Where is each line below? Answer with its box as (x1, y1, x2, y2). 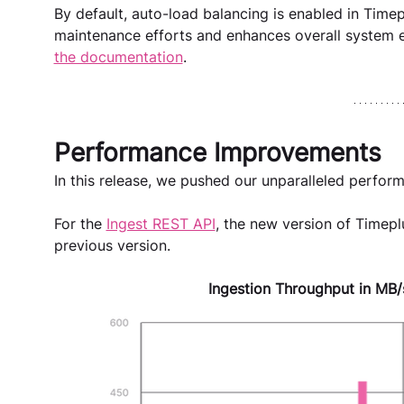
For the (53, 214, 106, 233)
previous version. (53, 235, 170, 254)
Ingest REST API (106, 214, 216, 233)
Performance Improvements (53, 136, 389, 168)
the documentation (53, 47, 183, 66)
